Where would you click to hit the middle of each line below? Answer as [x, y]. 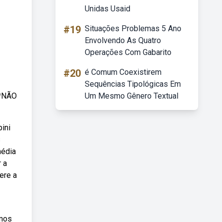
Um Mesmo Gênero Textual [132, 96]
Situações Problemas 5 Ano [133, 28]
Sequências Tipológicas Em [133, 84]
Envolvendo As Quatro [123, 40]
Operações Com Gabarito [128, 52]
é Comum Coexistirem [123, 72]
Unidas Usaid [108, 9]
